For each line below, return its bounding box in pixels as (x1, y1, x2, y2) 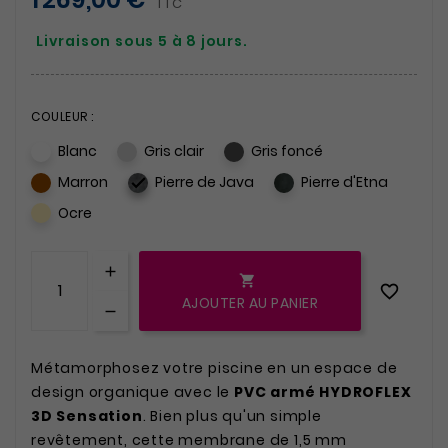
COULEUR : (31, 107, 94, 125)
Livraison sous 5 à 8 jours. (36, 30, 248, 51)
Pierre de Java (155, 172, 254, 193)
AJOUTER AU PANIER (181, 293, 319, 314)
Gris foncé (251, 141, 323, 162)
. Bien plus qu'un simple (142, 406, 322, 427)
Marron (58, 172, 108, 193)
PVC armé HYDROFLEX (234, 382, 412, 403)
